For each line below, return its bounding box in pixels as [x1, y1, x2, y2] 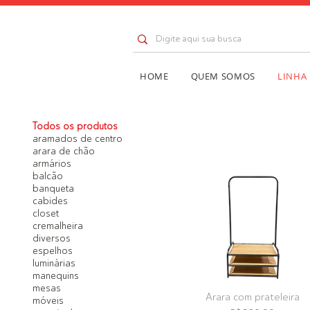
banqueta [32, 182, 74, 194]
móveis [32, 294, 64, 306]
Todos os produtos [32, 120, 118, 131]
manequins [32, 269, 79, 281]
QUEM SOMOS [190, 70, 256, 82]
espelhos [32, 244, 73, 256]
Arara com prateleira [205, 291, 300, 304]
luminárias [32, 257, 75, 268]
